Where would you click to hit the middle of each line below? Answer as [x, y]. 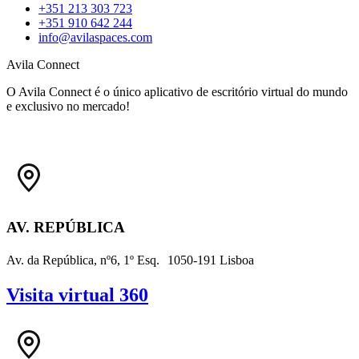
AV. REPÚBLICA [66, 227]
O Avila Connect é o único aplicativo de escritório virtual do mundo [177, 91]
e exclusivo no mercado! [68, 106]
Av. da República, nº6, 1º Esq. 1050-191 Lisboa [130, 260]
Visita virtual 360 [77, 295]
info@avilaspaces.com [95, 37]
